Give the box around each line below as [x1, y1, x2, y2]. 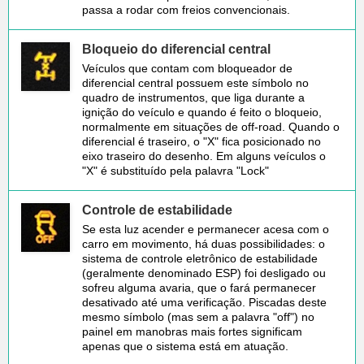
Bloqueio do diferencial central [82, 41, 271, 56]
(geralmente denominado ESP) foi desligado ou [82, 266, 326, 279]
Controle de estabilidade [82, 202, 232, 217]
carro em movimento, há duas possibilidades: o [82, 236, 325, 250]
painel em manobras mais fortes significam [82, 324, 302, 338]
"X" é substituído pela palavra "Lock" [82, 163, 269, 177]
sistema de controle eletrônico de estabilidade [82, 251, 318, 265]
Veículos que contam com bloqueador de [82, 61, 292, 75]
